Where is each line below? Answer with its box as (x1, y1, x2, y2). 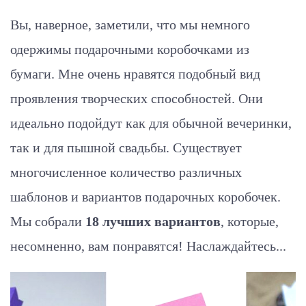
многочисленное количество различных (10, 165, 242, 180)
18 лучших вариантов (85, 214, 221, 229)
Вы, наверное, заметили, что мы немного (10, 17, 250, 32)
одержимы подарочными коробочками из (10, 42, 249, 57)
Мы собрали (10, 214, 85, 229)
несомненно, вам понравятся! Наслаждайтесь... (10, 238, 286, 253)
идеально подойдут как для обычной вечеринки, (10, 115, 292, 130)
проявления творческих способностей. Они (10, 91, 263, 106)
